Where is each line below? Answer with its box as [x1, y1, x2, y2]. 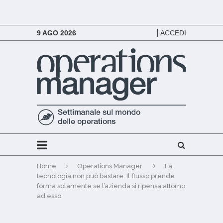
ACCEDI [160, 29, 186, 37]
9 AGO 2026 [37, 29, 76, 37]
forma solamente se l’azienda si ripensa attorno [37, 182, 185, 190]
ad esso [37, 192, 61, 200]
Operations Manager [77, 162, 142, 170]
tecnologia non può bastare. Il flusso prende [37, 172, 175, 180]
